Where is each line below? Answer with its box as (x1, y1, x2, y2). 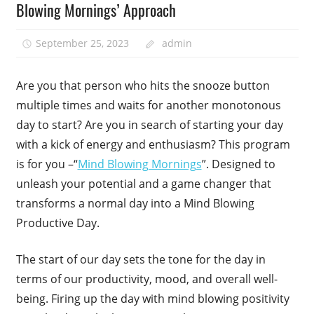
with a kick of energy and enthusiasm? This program (15, 137, 290, 153)
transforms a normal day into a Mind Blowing (15, 196, 254, 212)
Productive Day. (15, 215, 100, 231)
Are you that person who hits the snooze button (15, 78, 270, 94)
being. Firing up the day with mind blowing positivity (15, 291, 289, 307)
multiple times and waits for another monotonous (15, 97, 281, 114)
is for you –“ (15, 156, 78, 172)
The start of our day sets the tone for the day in (15, 252, 266, 268)
